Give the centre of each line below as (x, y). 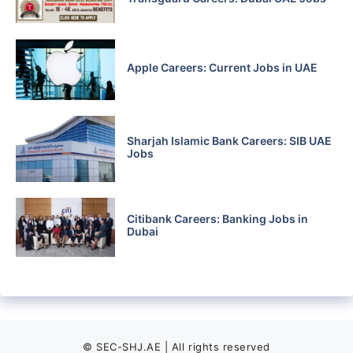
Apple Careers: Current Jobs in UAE (222, 68)
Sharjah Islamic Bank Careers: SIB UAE (229, 140)
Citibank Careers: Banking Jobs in (217, 219)
